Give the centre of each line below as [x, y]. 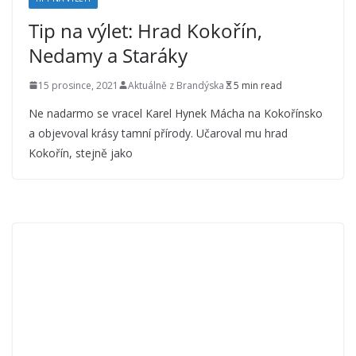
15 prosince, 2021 [78, 85]
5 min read [258, 85]
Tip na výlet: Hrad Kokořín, [145, 30]
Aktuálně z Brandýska [176, 85]
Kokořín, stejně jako [81, 153]
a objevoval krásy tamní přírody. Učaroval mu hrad [158, 133]
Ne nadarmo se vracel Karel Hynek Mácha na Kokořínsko [176, 113]
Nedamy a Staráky [108, 55]
